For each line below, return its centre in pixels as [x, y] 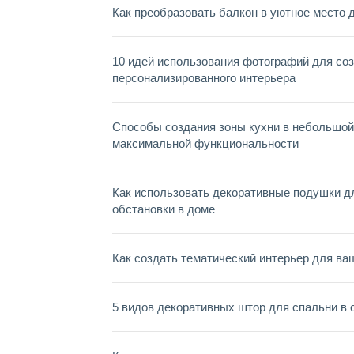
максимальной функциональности [205, 143]
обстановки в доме [164, 209]
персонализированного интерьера [204, 78]
